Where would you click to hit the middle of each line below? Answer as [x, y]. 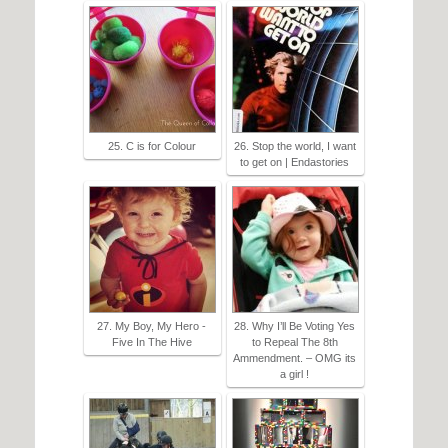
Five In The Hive [151, 342]
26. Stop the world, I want [294, 146]
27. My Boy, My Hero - [151, 326]
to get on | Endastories [294, 162]
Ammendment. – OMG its [294, 358]
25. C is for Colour [151, 146]
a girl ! [294, 374]
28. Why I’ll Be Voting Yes [294, 326]
